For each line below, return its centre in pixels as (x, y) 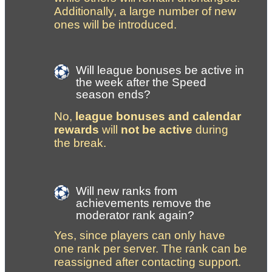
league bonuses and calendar (158, 117)
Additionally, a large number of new (145, 11)
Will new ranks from (127, 191)
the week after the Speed (141, 83)
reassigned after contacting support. (148, 262)
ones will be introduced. (115, 24)
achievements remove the (144, 203)
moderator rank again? (135, 215)
